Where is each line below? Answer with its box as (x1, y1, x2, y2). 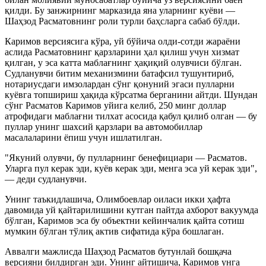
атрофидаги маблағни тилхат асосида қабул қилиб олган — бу (5, 110, 257, 121)
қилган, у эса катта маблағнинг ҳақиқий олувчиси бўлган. (5, 57, 242, 68)
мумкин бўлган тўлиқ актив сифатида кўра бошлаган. (5, 226, 224, 236)
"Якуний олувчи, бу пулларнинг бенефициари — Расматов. (5, 152, 247, 163)
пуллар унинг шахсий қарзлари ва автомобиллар (5, 121, 202, 132)
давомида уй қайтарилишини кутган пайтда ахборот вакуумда (5, 204, 258, 215)
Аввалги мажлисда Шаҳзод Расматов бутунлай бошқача (5, 246, 232, 256)
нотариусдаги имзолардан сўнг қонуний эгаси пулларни (5, 78, 235, 89)
